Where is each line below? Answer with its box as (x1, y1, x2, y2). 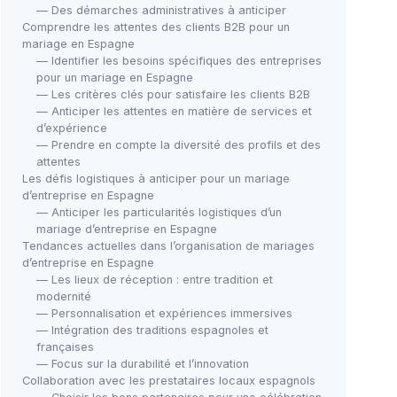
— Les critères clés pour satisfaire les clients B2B (36, 88, 310, 101)
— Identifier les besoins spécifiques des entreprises (36, 54, 322, 67)
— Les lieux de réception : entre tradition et (36, 273, 273, 286)
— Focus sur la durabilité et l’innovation (36, 357, 249, 370)
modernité (36, 290, 91, 303)
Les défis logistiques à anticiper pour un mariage (22, 172, 290, 185)
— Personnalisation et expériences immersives (36, 307, 292, 320)
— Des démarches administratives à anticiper (36, 4, 286, 17)
